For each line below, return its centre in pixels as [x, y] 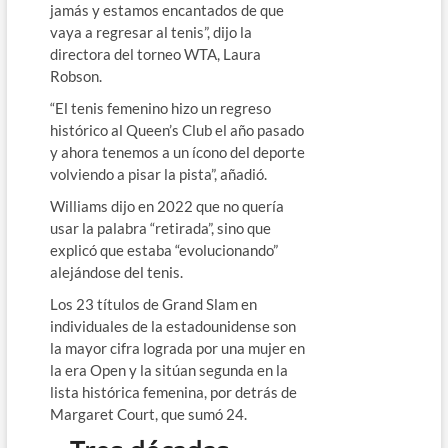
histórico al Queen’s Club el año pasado [176, 129]
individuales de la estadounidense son [172, 325]
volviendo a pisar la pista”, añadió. [158, 173]
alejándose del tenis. [116, 271]
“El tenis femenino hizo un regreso [160, 107]
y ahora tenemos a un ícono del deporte [177, 151]
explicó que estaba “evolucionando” [163, 249]
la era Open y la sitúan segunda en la [168, 369]
